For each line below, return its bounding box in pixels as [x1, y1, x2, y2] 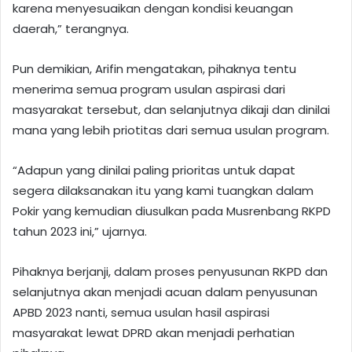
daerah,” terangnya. [13, 20, 129, 37]
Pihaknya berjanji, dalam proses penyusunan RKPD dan [13, 262, 328, 280]
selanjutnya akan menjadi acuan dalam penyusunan [13, 283, 317, 300]
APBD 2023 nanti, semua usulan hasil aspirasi [13, 303, 269, 321]
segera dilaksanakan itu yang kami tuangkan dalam [13, 181, 313, 199]
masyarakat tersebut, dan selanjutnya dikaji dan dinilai [13, 101, 330, 118]
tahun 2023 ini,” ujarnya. [13, 222, 147, 240]
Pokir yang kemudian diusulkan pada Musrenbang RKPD [13, 202, 331, 219]
